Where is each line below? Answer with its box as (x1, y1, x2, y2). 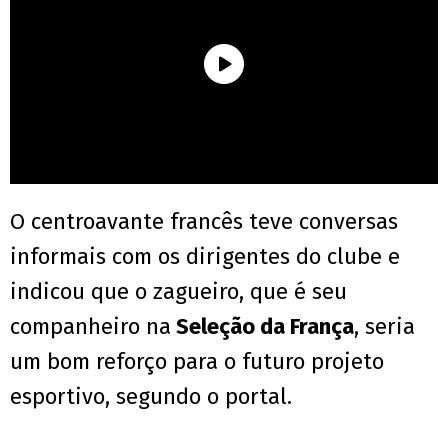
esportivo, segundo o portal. (10, 383, 292, 411)
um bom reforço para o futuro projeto (10, 348, 384, 376)
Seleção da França (171, 313, 354, 341)
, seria (354, 313, 415, 341)
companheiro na (10, 313, 171, 341)
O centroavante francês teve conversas (10, 208, 398, 236)
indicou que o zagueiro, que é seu (10, 278, 347, 306)
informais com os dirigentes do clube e (10, 243, 400, 271)
